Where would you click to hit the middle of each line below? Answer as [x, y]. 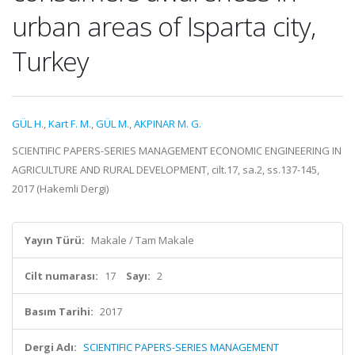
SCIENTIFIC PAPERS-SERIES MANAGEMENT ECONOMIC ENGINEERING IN [177, 151]
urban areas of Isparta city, [164, 26]
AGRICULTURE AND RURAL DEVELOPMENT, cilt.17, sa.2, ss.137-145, [166, 170]
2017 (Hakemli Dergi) [60, 189]
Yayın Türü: [55, 240]
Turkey [50, 61]
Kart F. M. [70, 124]
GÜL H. [28, 124]
